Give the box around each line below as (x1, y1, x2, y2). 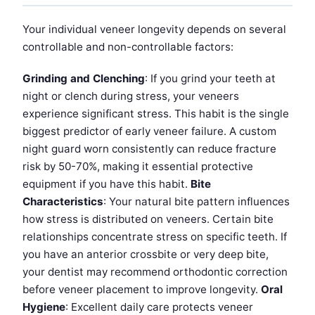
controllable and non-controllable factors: (22, 39, 233, 53)
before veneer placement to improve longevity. (22, 282, 261, 296)
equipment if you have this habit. (22, 176, 191, 191)
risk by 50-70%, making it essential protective (22, 159, 253, 173)
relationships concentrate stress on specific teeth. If (22, 229, 287, 243)
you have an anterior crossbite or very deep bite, (22, 247, 269, 261)
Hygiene (22, 300, 65, 314)
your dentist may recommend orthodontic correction (22, 264, 288, 278)
